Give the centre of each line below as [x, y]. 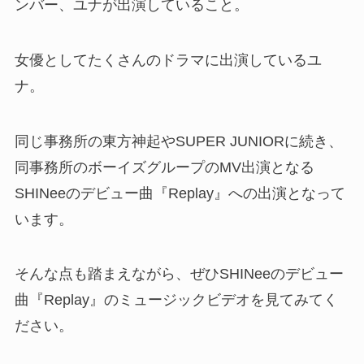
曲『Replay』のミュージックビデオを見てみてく [176, 300]
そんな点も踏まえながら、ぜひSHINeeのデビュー [179, 274]
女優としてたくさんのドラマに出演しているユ [168, 60]
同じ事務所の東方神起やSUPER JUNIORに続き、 [178, 141]
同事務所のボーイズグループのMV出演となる [164, 167]
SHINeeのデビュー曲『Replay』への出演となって [180, 193]
